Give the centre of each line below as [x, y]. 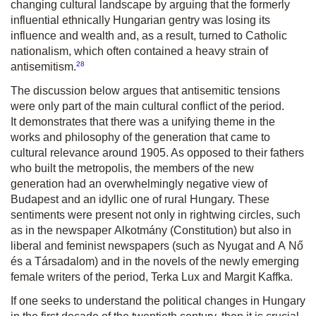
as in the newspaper [62, 231]
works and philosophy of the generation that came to [140, 138]
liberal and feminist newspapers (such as [114, 246]
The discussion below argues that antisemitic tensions [145, 91]
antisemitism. [43, 67]
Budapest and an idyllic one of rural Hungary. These [140, 200]
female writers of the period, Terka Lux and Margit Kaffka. [152, 277]
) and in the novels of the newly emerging [197, 262]
